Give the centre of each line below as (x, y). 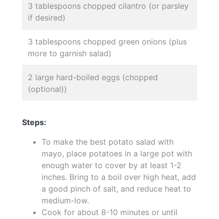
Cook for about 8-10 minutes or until (109, 212)
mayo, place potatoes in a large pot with (117, 153)
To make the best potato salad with (108, 142)
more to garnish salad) (70, 53)
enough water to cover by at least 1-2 (111, 165)
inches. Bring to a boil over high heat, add (119, 177)
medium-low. (65, 200)
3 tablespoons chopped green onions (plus (107, 42)
